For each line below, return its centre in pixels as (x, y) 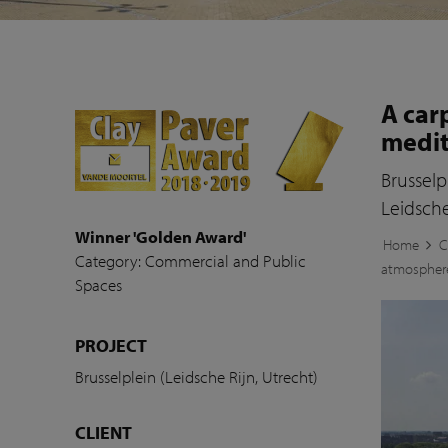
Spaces (99, 284)
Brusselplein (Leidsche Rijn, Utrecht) (197, 376)
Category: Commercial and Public (191, 260)
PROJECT (111, 345)
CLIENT (104, 432)
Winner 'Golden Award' (161, 236)
